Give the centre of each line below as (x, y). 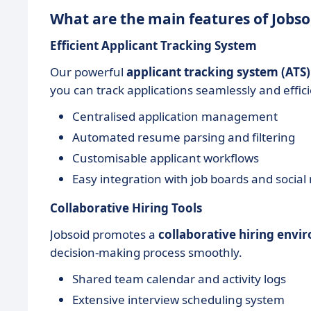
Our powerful (88, 72)
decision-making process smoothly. (146, 253)
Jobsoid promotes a (104, 235)
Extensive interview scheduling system (178, 300)
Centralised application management (175, 117)
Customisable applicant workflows (166, 158)
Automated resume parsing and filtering (184, 137)
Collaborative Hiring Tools (126, 208)
